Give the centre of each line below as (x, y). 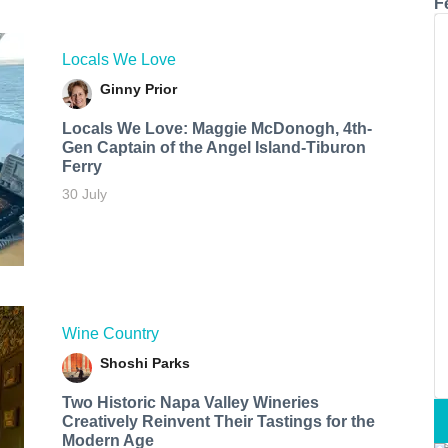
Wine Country (110, 333)
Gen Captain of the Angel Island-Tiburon (213, 148)
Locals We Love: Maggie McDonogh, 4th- (216, 129)
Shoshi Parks (144, 362)
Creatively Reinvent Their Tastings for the (218, 421)
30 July (84, 194)
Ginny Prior (138, 89)
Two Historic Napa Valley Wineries (190, 402)
